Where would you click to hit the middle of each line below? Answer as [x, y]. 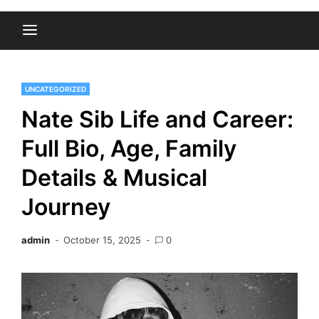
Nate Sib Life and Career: [157, 119]
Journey [66, 207]
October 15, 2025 [103, 240]
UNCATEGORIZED [56, 89]
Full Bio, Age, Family [129, 148]
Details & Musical [114, 178]
